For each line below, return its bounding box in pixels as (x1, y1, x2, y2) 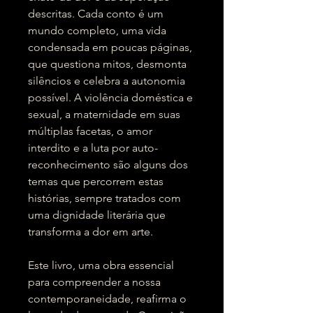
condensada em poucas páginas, (28, 41, 192, 54)
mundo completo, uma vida (28, 24, 166, 37)
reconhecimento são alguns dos (28, 158, 188, 171)
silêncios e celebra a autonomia (28, 74, 185, 87)
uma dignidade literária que (28, 208, 166, 221)
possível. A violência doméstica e (28, 91, 193, 104)
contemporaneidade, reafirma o (28, 292, 187, 305)
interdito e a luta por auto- (28, 141, 158, 154)
